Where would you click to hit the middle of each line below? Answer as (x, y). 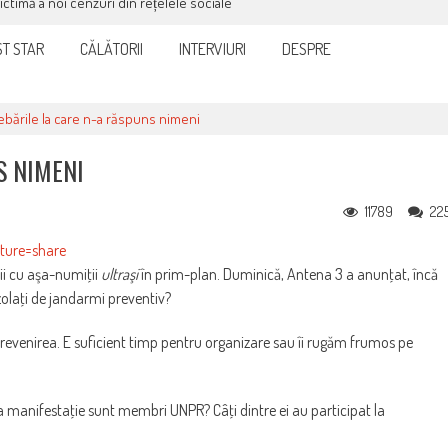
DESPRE (306, 49)
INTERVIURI (212, 49)
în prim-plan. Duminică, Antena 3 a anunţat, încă (288, 274)
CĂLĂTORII (111, 49)
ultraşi (119, 274)
